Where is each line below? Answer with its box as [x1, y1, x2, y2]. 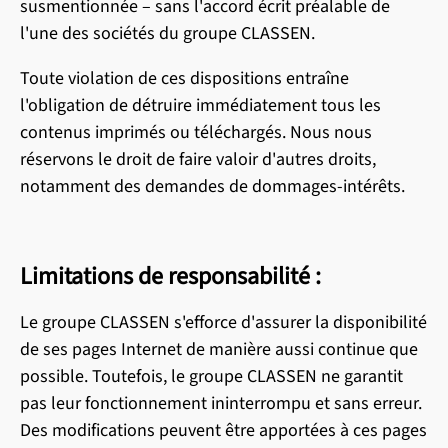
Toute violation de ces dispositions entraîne [20, 66, 349, 91]
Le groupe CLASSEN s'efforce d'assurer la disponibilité [20, 310, 427, 335]
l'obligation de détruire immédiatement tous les [20, 93, 381, 118]
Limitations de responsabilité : [20, 259, 321, 294]
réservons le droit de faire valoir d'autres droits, [20, 147, 376, 172]
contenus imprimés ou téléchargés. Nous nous [20, 120, 372, 145]
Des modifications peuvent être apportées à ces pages [20, 418, 427, 443]
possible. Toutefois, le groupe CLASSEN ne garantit [20, 364, 403, 389]
